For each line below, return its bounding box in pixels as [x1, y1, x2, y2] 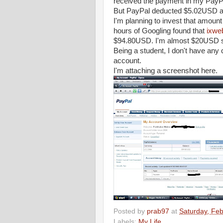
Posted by [113, 207, 147, 215]
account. [113, 57, 141, 65]
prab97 [147, 207, 171, 215]
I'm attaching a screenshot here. [113, 67, 218, 75]
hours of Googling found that [113, 27, 207, 35]
